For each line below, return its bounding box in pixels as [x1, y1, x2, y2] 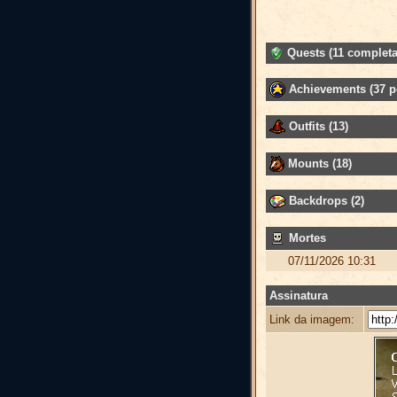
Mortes [285, 230, 326, 245]
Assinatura [269, 289, 328, 302]
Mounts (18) [284, 156, 352, 170]
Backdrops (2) [285, 193, 364, 207]
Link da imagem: [269, 313, 354, 326]
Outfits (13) [285, 119, 348, 133]
